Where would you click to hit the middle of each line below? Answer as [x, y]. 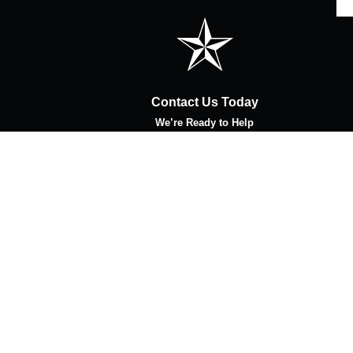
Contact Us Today [204, 102]
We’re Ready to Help [205, 122]
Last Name [238, 142]
